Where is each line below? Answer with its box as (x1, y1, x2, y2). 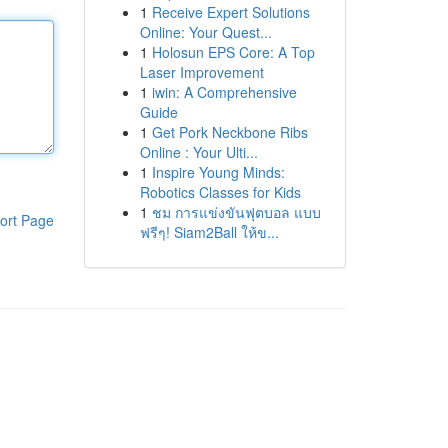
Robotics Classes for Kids (139, 182, 301, 202)
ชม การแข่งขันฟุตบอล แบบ (151, 202, 321, 222)
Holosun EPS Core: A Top (151, 42, 315, 62)
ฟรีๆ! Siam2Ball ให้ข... (139, 222, 279, 242)
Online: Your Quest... (139, 22, 272, 42)
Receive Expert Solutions (151, 2, 310, 22)
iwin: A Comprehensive (151, 82, 297, 102)
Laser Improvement (139, 62, 264, 82)
